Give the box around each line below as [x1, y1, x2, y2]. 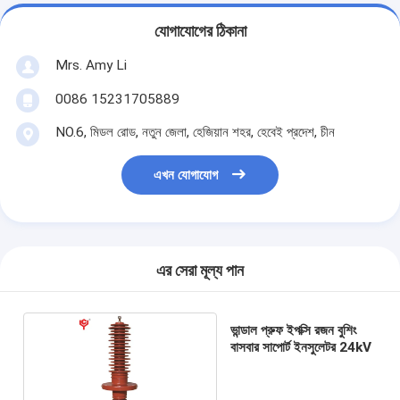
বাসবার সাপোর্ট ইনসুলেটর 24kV [230, 338, 372, 355]
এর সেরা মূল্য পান [156, 262, 244, 280]
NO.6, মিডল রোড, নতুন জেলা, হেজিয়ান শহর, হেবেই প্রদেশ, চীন [54, 123, 335, 140]
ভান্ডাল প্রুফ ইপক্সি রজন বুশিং [230, 321, 358, 338]
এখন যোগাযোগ [154, 167, 219, 184]
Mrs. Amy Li [54, 56, 127, 73]
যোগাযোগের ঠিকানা [154, 22, 246, 41]
